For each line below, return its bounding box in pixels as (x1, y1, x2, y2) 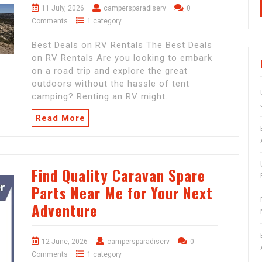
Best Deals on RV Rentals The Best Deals (32, 40, 212, 51)
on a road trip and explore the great (32, 65, 188, 77)
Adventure (32, 199, 98, 222)
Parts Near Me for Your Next (32, 182, 213, 204)
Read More (35, 113, 85, 124)
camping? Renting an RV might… (32, 91, 171, 102)
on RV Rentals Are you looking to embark (32, 53, 212, 64)
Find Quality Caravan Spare (32, 164, 205, 187)
